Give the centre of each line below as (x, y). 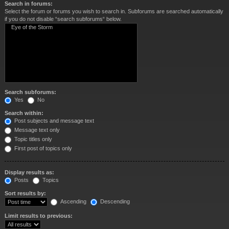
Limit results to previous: (39, 216)
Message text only (36, 130)
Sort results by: (25, 193)
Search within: (24, 113)
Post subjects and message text (53, 121)
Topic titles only (32, 139)
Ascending (73, 201)
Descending (114, 201)
